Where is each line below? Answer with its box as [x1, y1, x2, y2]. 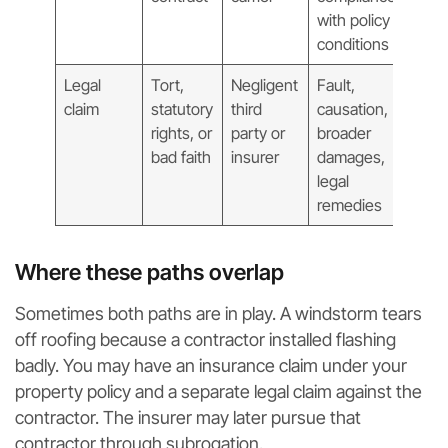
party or [231, 122, 286, 143]
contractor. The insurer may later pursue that [15, 406, 361, 428]
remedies [317, 194, 383, 215]
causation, [317, 98, 389, 119]
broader [317, 122, 372, 143]
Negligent [231, 74, 299, 95]
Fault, [317, 74, 356, 95]
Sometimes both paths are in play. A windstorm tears [15, 302, 422, 324]
